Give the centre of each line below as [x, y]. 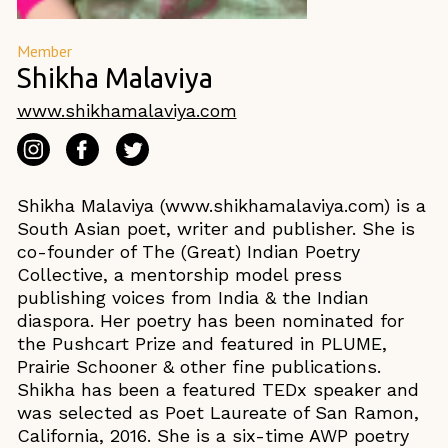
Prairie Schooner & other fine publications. [198, 366]
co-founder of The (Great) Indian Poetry [188, 251]
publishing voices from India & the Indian [192, 297]
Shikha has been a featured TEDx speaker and [217, 389]
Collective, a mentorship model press [179, 274]
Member [44, 50]
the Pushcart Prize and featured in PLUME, [201, 343]
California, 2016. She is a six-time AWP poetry [212, 435]
